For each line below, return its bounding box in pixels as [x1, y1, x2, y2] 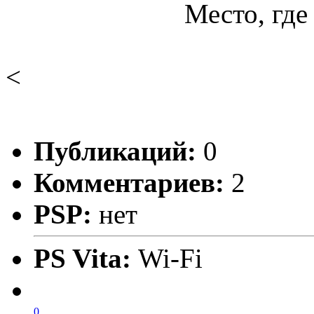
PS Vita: [34, 243, 138, 273]
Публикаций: [34, 135, 196, 166]
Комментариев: [34, 167, 224, 198]
